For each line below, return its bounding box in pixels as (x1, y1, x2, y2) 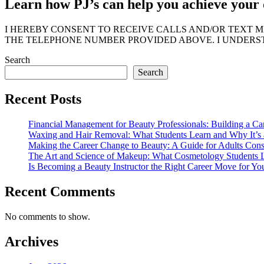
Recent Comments (5, 183, 115, 199)
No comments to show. (5, 211, 90, 222)
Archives (5, 233, 58, 249)
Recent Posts (5, 91, 81, 107)
